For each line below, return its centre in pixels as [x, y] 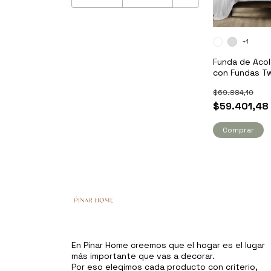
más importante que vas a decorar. [143, 256]
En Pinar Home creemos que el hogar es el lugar [168, 245]
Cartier [227, 84]
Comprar [239, 130]
